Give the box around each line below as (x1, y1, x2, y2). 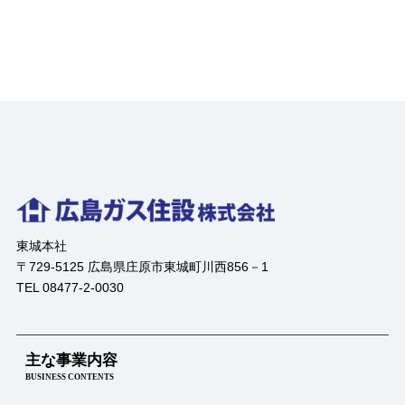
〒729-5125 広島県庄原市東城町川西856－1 (15, 259, 268, 275)
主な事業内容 (24, 352, 118, 370)
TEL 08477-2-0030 (15, 280, 124, 296)
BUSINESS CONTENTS (24, 372, 114, 382)
